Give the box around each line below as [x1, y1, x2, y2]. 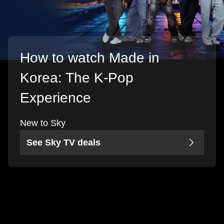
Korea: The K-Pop [20, 70, 133, 86]
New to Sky [20, 118, 65, 128]
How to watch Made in [20, 50, 159, 66]
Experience [20, 90, 91, 106]
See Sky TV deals [26, 137, 100, 148]
